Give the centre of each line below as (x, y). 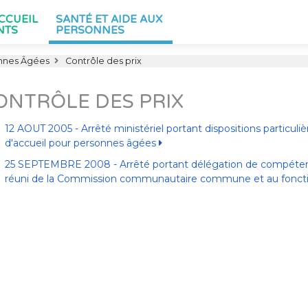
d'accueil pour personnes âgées (81, 143)
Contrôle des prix (102, 61)
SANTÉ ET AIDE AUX (109, 19)
